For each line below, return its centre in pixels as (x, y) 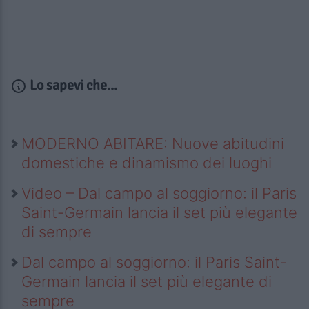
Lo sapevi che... (72, 85)
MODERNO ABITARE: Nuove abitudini (153, 143)
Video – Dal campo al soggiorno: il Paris (159, 193)
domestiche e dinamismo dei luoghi (147, 162)
